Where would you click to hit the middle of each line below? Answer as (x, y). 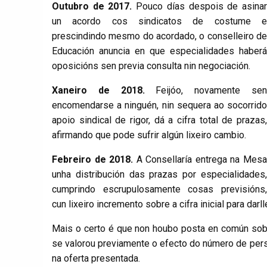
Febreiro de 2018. (93, 160)
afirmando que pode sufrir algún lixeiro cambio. (149, 135)
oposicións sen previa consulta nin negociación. (152, 66)
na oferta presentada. (96, 259)
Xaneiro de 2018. (104, 91)
